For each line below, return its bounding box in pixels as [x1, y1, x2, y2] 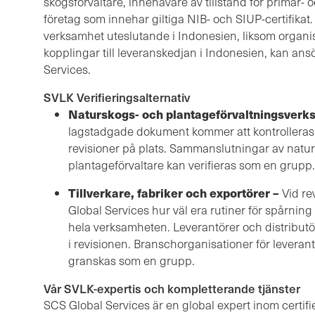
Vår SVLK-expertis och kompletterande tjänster [44, 279, 300, 298]
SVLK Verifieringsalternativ [44, 88, 190, 107]
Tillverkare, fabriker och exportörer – [68, 184, 279, 202]
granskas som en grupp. [68, 252, 195, 269]
